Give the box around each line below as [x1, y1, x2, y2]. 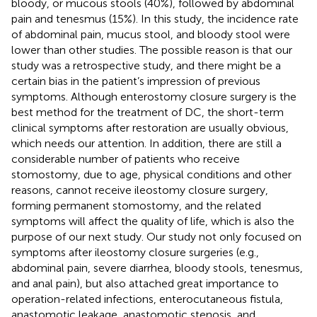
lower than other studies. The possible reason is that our [11, 42, 292, 57]
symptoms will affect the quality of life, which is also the [11, 214, 294, 228]
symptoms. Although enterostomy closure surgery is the [11, 89, 296, 103]
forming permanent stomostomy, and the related [11, 198, 261, 212]
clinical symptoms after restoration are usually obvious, [11, 120, 289, 134]
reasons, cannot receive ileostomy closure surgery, [11, 183, 268, 197]
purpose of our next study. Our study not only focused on [11, 229, 301, 243]
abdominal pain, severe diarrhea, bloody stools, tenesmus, [11, 260, 303, 275]
